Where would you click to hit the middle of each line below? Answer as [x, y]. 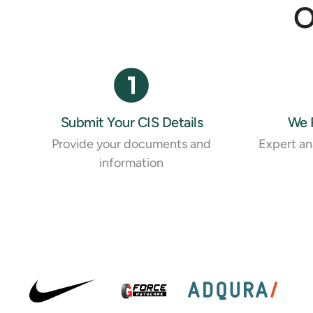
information [132, 162]
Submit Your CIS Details [131, 122]
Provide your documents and [132, 144]
